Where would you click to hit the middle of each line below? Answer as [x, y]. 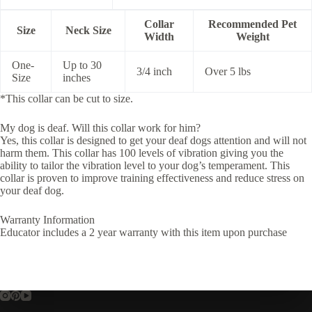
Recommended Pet [252, 24]
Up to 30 [82, 65]
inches [77, 77]
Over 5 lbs [228, 71]
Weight [252, 36]
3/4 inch [154, 71]
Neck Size [88, 30]
